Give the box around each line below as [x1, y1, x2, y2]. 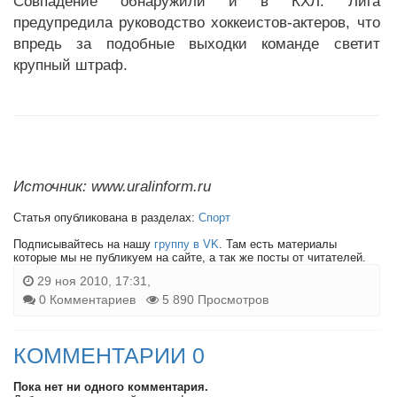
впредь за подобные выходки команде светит [13, 35, 380, 52]
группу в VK [154, 237, 219, 251]
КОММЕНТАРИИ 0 [13, 343, 205, 368]
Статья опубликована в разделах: [13, 211, 198, 224]
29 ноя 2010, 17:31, [34, 274, 151, 288]
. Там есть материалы [219, 237, 337, 251]
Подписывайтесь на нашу [13, 237, 154, 251]
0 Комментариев [39, 292, 136, 307]
